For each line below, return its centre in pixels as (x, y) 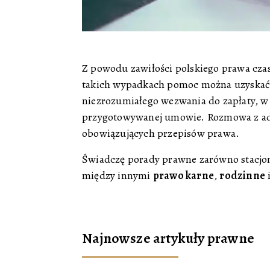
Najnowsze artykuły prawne (168, 238)
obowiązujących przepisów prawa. (161, 133)
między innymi (118, 175)
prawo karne (184, 175)
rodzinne (243, 175)
